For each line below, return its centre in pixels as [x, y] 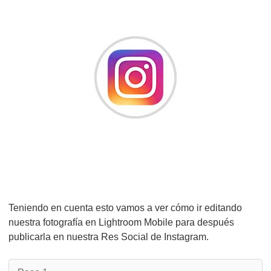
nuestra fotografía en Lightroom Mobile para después [121, 222]
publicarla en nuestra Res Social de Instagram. [109, 237]
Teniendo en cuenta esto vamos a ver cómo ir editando [125, 208]
